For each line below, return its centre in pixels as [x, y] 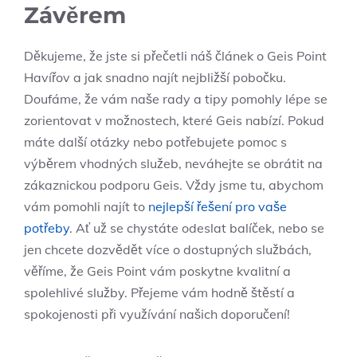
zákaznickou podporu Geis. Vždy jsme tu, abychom [174, 184]
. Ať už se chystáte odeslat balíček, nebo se [197, 228]
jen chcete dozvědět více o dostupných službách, [168, 249]
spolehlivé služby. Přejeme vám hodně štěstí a [159, 292]
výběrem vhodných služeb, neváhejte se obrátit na [173, 163]
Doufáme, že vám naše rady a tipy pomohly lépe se [176, 98]
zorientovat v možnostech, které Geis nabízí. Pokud [174, 120]
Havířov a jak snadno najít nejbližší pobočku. [155, 77]
